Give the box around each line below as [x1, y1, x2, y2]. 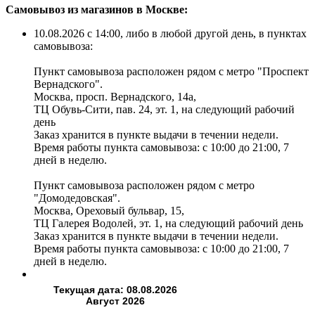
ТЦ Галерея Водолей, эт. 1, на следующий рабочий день [34, 217, 303, 230]
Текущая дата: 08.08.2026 [53, 284, 177, 296]
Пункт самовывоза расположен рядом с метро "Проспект [34, 65, 309, 78]
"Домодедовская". [34, 192, 120, 205]
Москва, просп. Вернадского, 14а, [34, 91, 196, 103]
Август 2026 [86, 295, 145, 307]
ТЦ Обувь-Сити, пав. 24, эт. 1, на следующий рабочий [34, 103, 295, 116]
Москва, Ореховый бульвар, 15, [34, 205, 184, 217]
